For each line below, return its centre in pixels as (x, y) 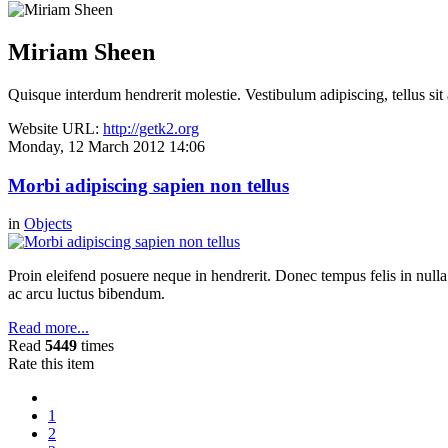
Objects (48, 224)
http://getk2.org (151, 128)
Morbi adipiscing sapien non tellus (148, 185)
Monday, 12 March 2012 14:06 (106, 146)
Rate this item (51, 364)
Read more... (48, 328)
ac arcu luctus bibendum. (86, 294)
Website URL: (55, 128)
